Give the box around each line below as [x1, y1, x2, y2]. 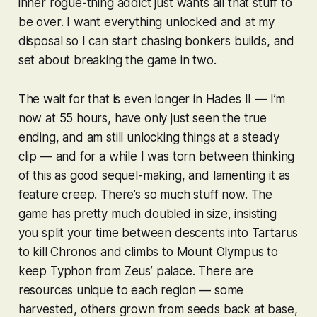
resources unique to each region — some [18, 282, 244, 297]
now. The [218, 187, 273, 202]
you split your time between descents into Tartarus [18, 225, 299, 240]
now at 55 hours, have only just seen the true [18, 110, 267, 125]
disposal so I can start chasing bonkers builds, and [18, 33, 295, 48]
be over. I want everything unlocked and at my [18, 14, 275, 29]
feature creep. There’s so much [18, 187, 194, 202]
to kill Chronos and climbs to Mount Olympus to [18, 244, 278, 259]
